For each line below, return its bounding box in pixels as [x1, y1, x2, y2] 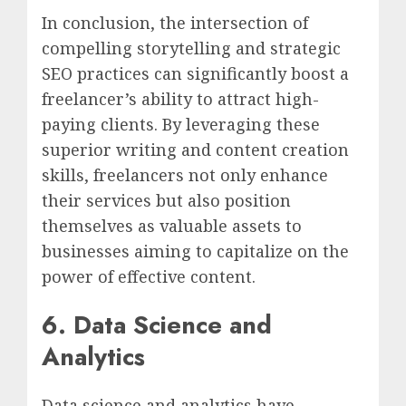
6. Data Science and [42, 306, 272, 343]
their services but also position [42, 188, 291, 211]
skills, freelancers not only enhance [42, 163, 328, 186]
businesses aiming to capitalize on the [42, 239, 349, 262]
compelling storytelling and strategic [42, 36, 341, 59]
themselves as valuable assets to [42, 214, 302, 237]
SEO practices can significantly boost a [42, 62, 349, 84]
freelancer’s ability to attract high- [42, 87, 319, 110]
